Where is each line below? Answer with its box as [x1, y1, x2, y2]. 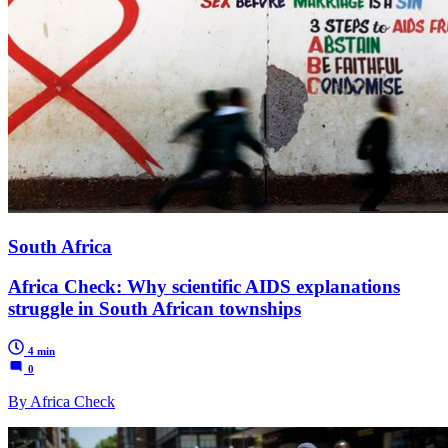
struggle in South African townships [8, 298, 301, 320]
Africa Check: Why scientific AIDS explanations [8, 276, 400, 298]
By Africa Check [8, 393, 115, 411]
